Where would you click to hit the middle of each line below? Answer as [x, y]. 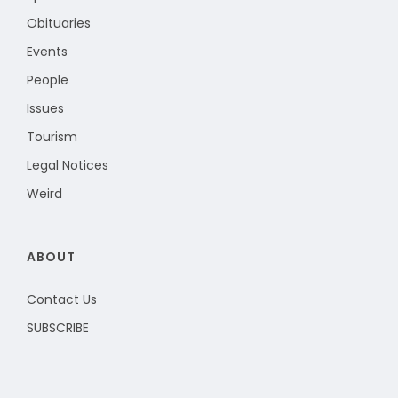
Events [47, 51]
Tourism [52, 136]
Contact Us [62, 299]
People [48, 80]
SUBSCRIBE [58, 327]
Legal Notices [68, 165]
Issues [45, 108]
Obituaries [59, 23]
